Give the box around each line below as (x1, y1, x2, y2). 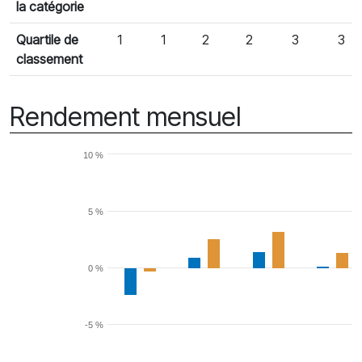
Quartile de (16, 32, 78, 48)
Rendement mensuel (10, 101, 241, 133)
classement (16, 51, 82, 67)
